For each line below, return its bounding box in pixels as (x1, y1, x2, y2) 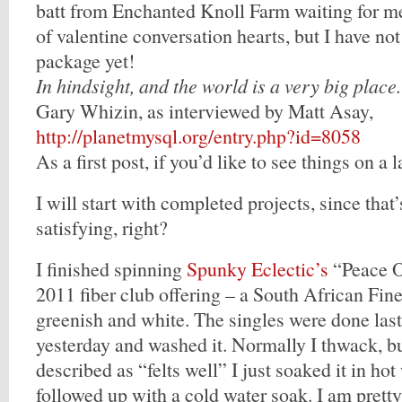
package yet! (36, 48, 135, 74)
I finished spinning (36, 256, 187, 282)
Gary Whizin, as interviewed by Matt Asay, (36, 98, 373, 124)
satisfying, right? (36, 214, 168, 240)
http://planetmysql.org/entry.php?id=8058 (36, 123, 361, 149)
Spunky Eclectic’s (187, 256, 328, 282)
